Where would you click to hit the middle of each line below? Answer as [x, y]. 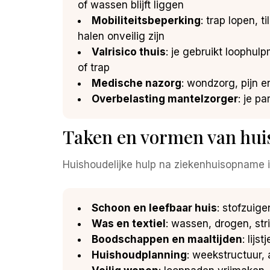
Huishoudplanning [139, 255]
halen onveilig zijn [121, 36]
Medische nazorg [137, 83]
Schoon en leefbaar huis [154, 208]
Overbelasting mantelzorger [165, 99]
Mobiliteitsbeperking [146, 20]
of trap [94, 67]
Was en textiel [129, 223]
